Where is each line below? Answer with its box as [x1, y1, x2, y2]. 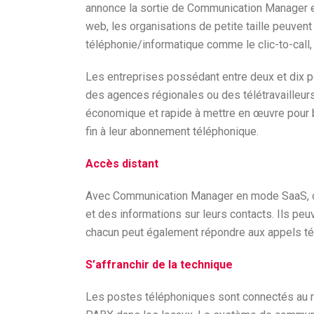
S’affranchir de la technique [86, 258, 233, 271]
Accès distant [86, 157, 158, 170]
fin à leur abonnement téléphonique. [86, 125, 259, 138]
